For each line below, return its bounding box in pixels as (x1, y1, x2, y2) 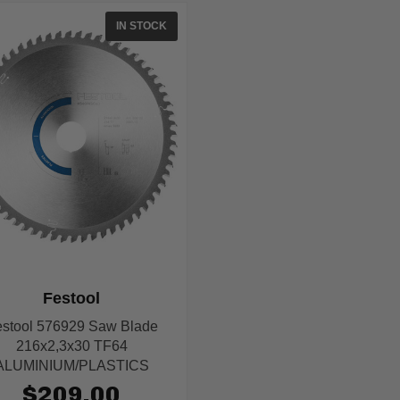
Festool (43, 289, 101, 308)
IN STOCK (115, 20, 167, 33)
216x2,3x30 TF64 (15, 338, 128, 354)
